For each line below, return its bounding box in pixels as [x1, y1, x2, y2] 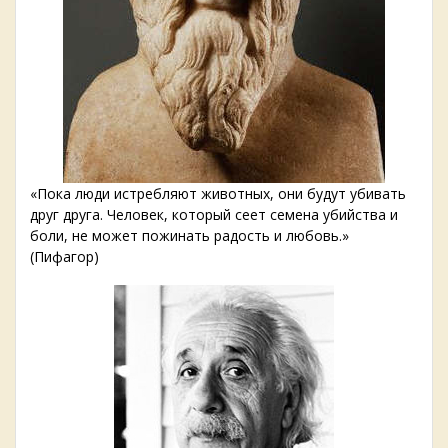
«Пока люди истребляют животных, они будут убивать [30, 184, 406, 204]
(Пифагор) [30, 247, 99, 267]
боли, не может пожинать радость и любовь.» [30, 226, 349, 246]
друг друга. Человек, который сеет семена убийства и [30, 205, 398, 225]
